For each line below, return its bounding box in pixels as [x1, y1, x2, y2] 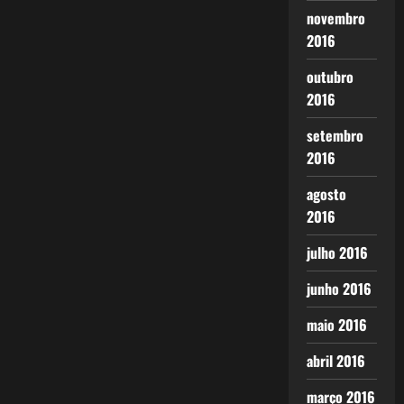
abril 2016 [306, 350, 365, 372]
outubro [306, 66, 353, 87]
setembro [306, 124, 363, 146]
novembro [306, 7, 365, 29]
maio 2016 [306, 314, 367, 335]
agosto [306, 183, 346, 205]
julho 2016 [306, 242, 368, 263]
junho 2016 [306, 278, 372, 299]
